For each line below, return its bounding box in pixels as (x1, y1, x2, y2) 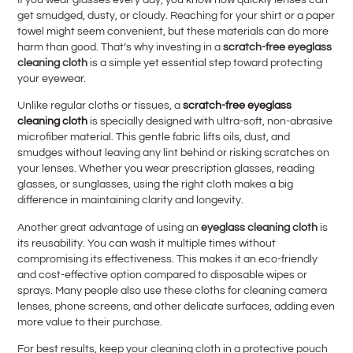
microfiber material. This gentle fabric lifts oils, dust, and (17, 132, 291, 143)
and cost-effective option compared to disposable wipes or (17, 269, 308, 281)
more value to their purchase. (17, 316, 163, 328)
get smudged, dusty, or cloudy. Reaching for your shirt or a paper (17, 9, 336, 21)
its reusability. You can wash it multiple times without (17, 237, 277, 249)
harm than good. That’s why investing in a (17, 41, 224, 53)
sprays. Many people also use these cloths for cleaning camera (17, 284, 328, 296)
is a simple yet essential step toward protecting (87, 57, 323, 69)
